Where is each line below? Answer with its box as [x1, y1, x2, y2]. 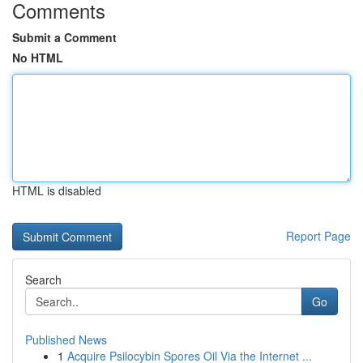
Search [25, 271, 62, 288]
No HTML [12, 49, 63, 66]
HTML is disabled [12, 182, 101, 199]
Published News [25, 331, 107, 348]
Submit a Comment [12, 29, 117, 45]
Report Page [286, 228, 351, 244]
